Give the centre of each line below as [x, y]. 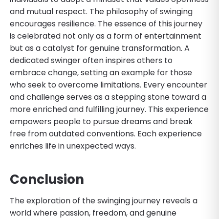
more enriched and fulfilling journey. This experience [109, 109]
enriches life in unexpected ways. [73, 146]
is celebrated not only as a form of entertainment [106, 36]
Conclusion [47, 179]
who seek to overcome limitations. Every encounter [109, 85]
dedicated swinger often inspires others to [91, 60]
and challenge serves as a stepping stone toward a [108, 97]
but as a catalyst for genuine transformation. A [100, 48]
